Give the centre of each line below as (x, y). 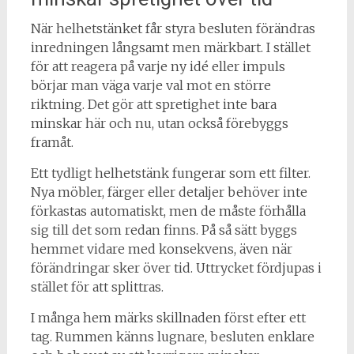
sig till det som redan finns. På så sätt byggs (164, 230)
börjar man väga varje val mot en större (151, 85)
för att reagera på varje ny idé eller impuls (158, 66)
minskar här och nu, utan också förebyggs (159, 123)
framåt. (52, 142)
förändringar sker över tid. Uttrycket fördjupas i (176, 267)
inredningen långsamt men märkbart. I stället (170, 47)
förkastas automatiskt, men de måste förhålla (168, 211)
